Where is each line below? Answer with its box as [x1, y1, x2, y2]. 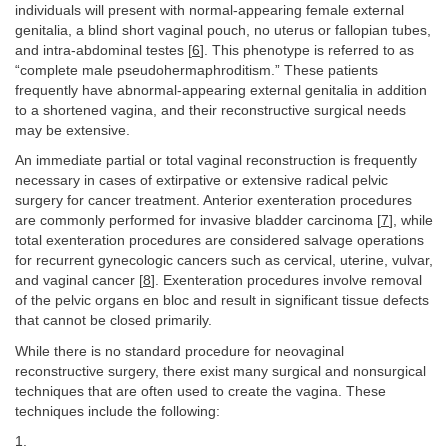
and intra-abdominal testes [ [15, 42, 192, 58]
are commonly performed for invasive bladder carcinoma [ [15, 213, 381, 228]
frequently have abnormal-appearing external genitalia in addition [15, 82, 427, 98]
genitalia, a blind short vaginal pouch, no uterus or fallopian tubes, [15, 22, 431, 38]
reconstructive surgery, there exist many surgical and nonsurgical [15, 363, 426, 379]
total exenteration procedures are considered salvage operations [15, 233, 424, 248]
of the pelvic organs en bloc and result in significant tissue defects [15, 293, 429, 308]
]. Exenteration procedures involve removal [151, 273, 422, 288]
